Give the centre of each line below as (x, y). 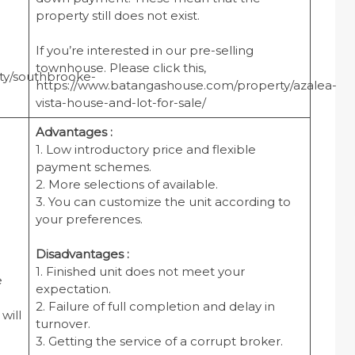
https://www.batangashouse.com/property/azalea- (186, 86)
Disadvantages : (82, 254)
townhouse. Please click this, (120, 68)
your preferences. (89, 219)
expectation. (73, 289)
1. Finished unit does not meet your (140, 272)
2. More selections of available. (126, 185)
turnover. (63, 324)
